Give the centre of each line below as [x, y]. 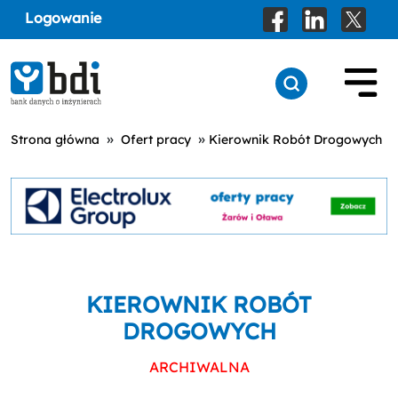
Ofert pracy [156, 139]
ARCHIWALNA [199, 366]
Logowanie [63, 18]
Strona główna [55, 139]
